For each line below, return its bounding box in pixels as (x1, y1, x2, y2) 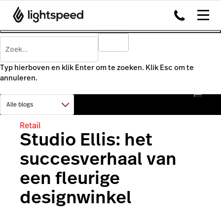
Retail (20, 119, 41, 131)
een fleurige (20, 165, 120, 190)
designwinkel (20, 184, 132, 210)
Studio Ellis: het (20, 127, 152, 152)
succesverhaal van (20, 146, 177, 171)
